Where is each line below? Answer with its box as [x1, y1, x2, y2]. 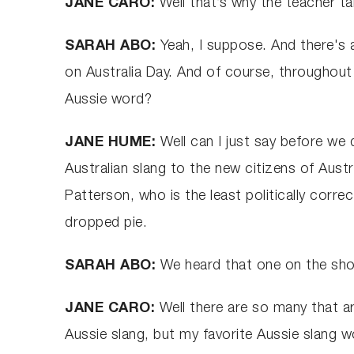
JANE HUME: [65, 135, 160, 150]
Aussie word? [65, 92, 153, 107]
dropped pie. [65, 216, 148, 231]
